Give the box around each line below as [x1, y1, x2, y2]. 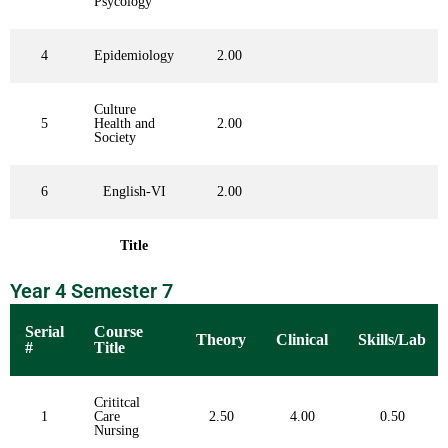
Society [94, 130, 136, 146]
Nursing [94, 423, 139, 439]
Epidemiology [94, 48, 174, 64]
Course [94, 323, 143, 341]
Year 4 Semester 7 [10, 279, 173, 304]
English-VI [102, 184, 166, 200]
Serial [25, 323, 64, 341]
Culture [94, 102, 136, 118]
